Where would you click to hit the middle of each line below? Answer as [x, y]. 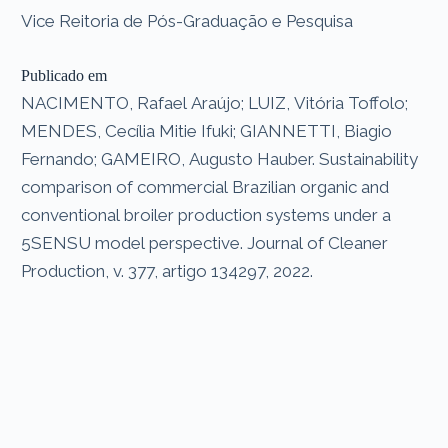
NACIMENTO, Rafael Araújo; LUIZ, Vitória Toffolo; [215, 102]
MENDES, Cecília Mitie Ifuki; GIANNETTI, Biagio [207, 130]
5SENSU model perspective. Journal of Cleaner [205, 242]
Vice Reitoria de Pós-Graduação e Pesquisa [187, 20]
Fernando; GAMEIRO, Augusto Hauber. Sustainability [220, 158]
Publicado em [64, 75]
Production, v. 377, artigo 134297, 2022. [167, 270]
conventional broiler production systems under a [206, 214]
